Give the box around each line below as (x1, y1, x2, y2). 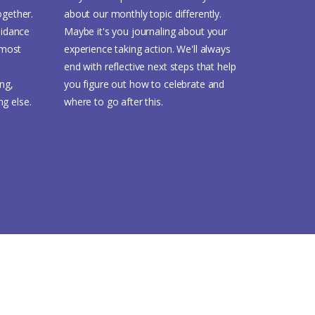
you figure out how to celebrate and (64, 77, 225, 91)
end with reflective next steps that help (64, 59, 236, 73)
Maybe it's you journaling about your (64, 24, 227, 38)
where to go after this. (64, 94, 163, 108)
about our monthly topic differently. (64, 6, 221, 20)
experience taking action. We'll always (64, 41, 231, 56)
